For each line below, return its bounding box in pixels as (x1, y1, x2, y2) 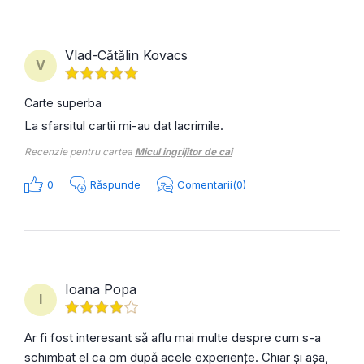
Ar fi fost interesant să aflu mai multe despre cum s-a (24, 329, 321, 345)
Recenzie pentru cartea (24, 145, 135, 158)
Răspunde (90, 177, 141, 191)
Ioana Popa (65, 280, 136, 297)
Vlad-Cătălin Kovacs (65, 46, 188, 63)
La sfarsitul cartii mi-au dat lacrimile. (24, 117, 223, 133)
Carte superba (24, 95, 102, 110)
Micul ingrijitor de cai (135, 145, 232, 158)
